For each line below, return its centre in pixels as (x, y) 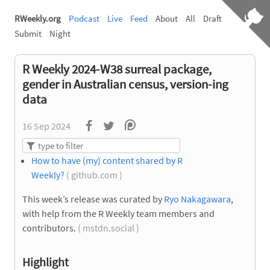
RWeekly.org (38, 18)
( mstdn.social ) (108, 228)
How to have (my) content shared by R (107, 160)
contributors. (49, 228)
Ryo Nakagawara (197, 199)
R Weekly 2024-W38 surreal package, (117, 69)
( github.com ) (94, 175)
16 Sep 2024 (46, 126)
